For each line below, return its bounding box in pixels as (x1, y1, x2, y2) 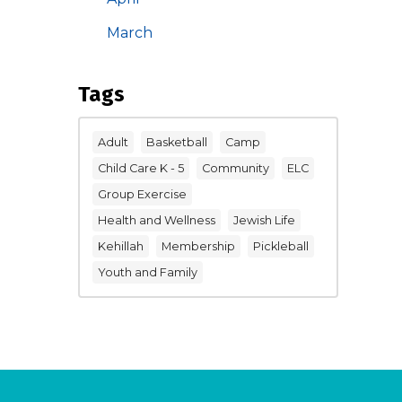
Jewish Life (233, 213, 295, 227)
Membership (162, 239, 235, 253)
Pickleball (253, 239, 309, 253)
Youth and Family (98, 265, 197, 279)
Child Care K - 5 (98, 161, 184, 175)
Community (202, 161, 269, 175)
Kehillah (98, 239, 144, 253)
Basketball (146, 135, 207, 149)
